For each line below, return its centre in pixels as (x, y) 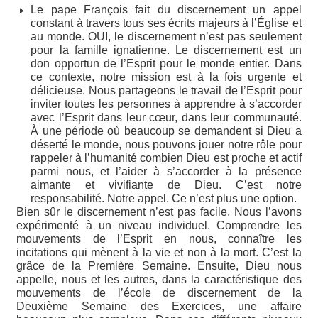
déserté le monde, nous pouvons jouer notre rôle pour (166, 144)
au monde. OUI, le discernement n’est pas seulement (166, 36)
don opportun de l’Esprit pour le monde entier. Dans (166, 63)
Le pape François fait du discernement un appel (166, 9)
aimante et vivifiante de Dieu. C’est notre (166, 185)
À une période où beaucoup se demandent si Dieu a (166, 131)
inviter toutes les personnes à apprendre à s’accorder (166, 104)
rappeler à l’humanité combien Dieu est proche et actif (166, 158)
